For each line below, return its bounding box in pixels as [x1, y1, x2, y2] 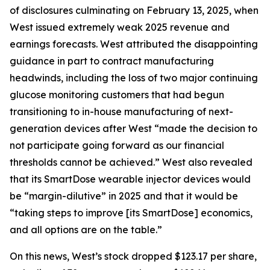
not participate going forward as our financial [10, 139, 224, 151]
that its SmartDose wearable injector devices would [10, 172, 251, 185]
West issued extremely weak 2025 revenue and [10, 20, 230, 33]
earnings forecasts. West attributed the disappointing [10, 37, 258, 50]
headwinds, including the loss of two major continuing [10, 71, 258, 84]
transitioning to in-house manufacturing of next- [10, 105, 233, 118]
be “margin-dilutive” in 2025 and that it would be [10, 189, 238, 202]
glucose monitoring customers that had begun [10, 88, 224, 101]
